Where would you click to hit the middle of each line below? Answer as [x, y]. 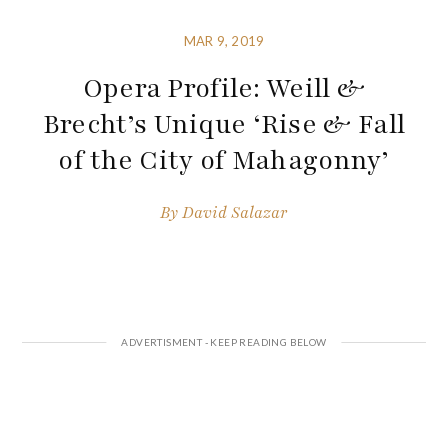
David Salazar [235, 212]
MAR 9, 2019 [224, 41]
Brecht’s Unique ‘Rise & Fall [224, 124]
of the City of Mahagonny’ [224, 160]
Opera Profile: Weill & [224, 88]
